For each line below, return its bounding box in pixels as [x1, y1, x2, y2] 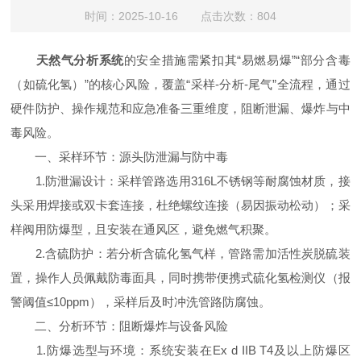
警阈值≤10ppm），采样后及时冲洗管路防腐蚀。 [10, 295, 272, 309]
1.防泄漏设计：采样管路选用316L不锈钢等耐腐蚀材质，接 [10, 174, 351, 188]
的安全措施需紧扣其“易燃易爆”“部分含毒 [123, 53, 351, 67]
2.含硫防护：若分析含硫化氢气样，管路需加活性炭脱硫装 [10, 247, 351, 260]
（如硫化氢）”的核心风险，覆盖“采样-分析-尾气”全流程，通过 [10, 77, 351, 91]
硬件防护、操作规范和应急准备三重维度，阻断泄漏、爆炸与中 [10, 102, 351, 115]
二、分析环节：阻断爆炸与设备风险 [10, 319, 229, 333]
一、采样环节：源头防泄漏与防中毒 [10, 150, 229, 164]
